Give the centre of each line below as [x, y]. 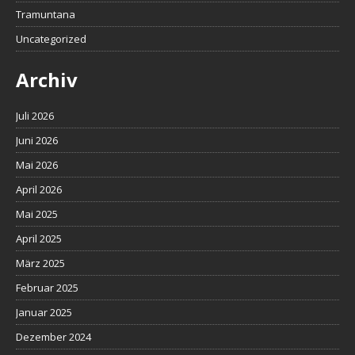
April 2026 [39, 189]
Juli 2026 [35, 116]
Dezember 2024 [53, 337]
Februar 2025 [47, 288]
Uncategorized [51, 39]
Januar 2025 [44, 312]
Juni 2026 [37, 140]
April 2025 [39, 239]
